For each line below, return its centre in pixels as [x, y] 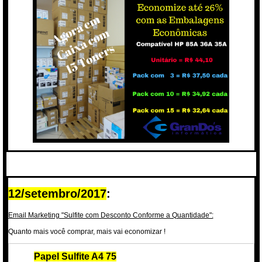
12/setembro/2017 [57, 194]
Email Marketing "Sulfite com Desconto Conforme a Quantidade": [111, 215]
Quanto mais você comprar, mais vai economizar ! [87, 231]
